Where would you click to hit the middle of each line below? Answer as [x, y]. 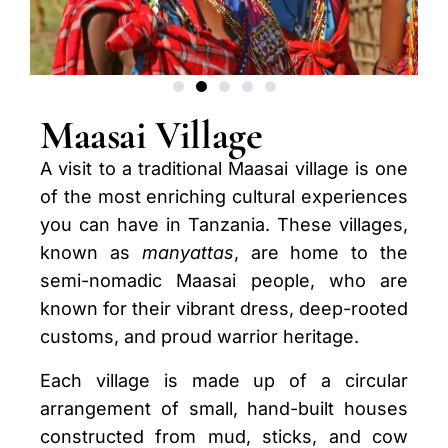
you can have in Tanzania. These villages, [224, 225]
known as [91, 253]
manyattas [187, 253]
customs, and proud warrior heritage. [199, 337]
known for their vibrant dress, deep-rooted [224, 309]
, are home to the [321, 253]
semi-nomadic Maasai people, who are [224, 281]
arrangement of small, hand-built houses [224, 409]
